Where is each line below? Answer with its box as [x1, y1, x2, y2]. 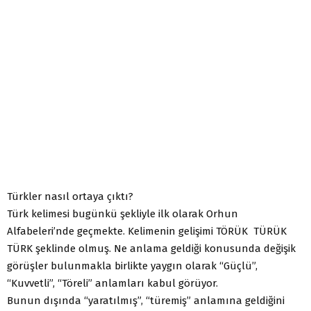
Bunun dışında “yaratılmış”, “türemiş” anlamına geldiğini [7, 294, 285, 307]
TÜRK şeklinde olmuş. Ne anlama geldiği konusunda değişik [7, 242, 296, 255]
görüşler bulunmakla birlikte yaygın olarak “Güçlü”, [7, 259, 258, 272]
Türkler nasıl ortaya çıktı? [7, 190, 133, 203]
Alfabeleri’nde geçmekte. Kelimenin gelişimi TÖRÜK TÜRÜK [7, 224, 289, 237]
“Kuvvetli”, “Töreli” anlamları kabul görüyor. [7, 276, 218, 289]
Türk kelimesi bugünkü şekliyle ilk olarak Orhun [7, 207, 238, 220]
